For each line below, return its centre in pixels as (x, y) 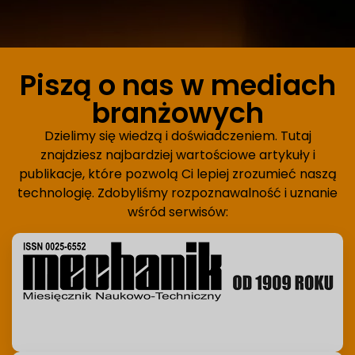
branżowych (177, 113)
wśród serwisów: (177, 212)
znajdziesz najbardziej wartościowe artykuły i (177, 155)
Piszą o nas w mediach (177, 85)
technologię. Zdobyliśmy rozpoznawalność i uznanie (177, 193)
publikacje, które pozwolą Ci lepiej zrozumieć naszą (177, 174)
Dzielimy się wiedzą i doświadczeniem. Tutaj (177, 136)
